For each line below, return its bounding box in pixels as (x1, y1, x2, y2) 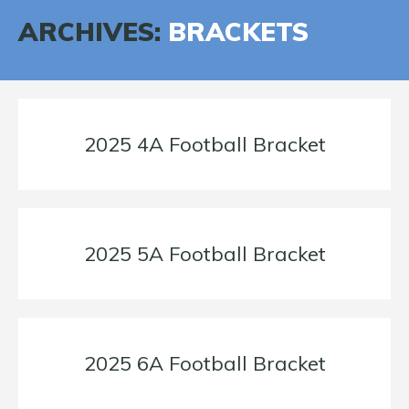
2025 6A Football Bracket (83, 351, 326, 377)
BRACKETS (168, 16, 309, 48)
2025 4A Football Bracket (83, 131, 326, 158)
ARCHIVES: (18, 16, 168, 48)
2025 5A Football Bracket (83, 241, 326, 267)
